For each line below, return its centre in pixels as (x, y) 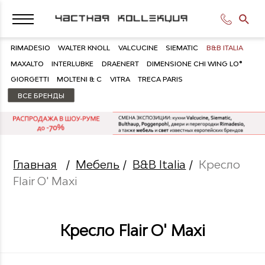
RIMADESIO (30, 48)
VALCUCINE (138, 48)
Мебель (98, 164)
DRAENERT (120, 63)
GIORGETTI (30, 79)
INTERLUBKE (73, 63)
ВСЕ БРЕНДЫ (41, 95)
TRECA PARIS (161, 79)
